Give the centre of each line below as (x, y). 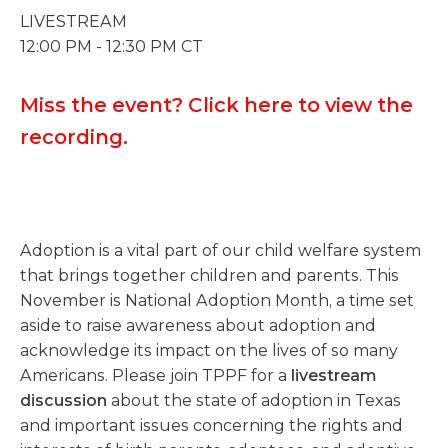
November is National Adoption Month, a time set (217, 300)
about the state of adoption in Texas (254, 400)
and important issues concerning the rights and (211, 425)
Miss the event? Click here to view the (216, 105)
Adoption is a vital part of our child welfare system (220, 250)
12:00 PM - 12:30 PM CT (111, 46)
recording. (74, 137)
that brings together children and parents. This (209, 275)
